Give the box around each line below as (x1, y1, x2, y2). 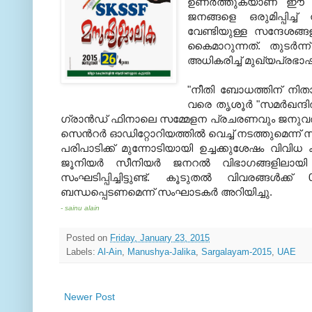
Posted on (66, 233, 110, 243)
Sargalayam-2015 (201, 247, 272, 257)
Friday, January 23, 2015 (110, 233, 210, 243)
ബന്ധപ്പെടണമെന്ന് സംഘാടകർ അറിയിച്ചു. (61, 185, 272, 198)
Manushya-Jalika (127, 247, 196, 257)
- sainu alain (61, 203, 100, 212)
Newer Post (64, 290, 115, 302)
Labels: (66, 247, 97, 257)
